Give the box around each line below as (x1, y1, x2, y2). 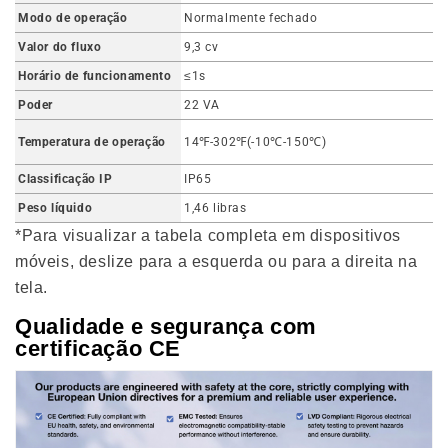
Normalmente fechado (184, 10, 318, 25)
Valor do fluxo (18, 39, 102, 54)
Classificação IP (18, 171, 113, 186)
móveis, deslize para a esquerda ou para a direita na (15, 252, 418, 270)
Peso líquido (18, 200, 93, 215)
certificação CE (15, 335, 181, 361)
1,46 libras (184, 200, 247, 215)
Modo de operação (18, 10, 128, 25)
